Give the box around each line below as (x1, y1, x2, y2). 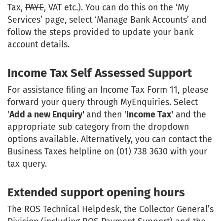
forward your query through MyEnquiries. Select (7, 97, 198, 108)
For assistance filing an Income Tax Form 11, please (7, 84, 209, 96)
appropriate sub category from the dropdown (7, 121, 189, 133)
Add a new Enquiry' (9, 109, 86, 120)
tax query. (7, 158, 47, 170)
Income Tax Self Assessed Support (7, 66, 192, 80)
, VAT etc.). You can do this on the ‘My (44, 2, 189, 13)
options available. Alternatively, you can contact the (7, 134, 212, 145)
